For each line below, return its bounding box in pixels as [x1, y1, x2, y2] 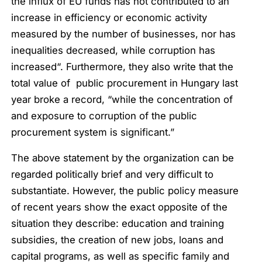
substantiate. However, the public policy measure [11, 185, 239, 197]
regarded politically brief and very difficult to [11, 168, 214, 181]
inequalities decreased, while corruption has [11, 44, 216, 56]
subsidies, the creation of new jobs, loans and [11, 234, 224, 246]
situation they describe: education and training [11, 218, 225, 230]
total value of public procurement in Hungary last [11, 77, 239, 89]
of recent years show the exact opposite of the [11, 201, 228, 213]
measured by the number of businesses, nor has [11, 27, 236, 40]
